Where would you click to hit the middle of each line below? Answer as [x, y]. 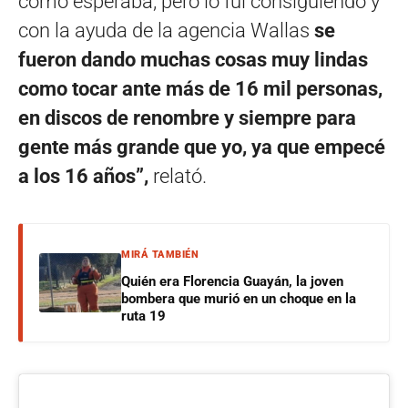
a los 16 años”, [83, 177]
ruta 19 [143, 316]
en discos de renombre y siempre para [187, 118]
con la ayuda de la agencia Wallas [166, 31]
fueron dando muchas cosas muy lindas [193, 60]
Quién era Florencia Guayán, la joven [232, 282]
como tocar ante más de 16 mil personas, [200, 89]
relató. [178, 177]
